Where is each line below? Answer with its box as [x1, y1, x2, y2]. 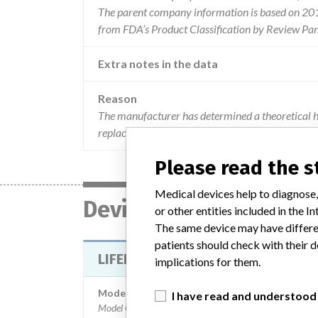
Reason [98, 92, 137, 105]
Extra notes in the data [98, 57, 218, 70]
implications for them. [155, 254, 261, 268]
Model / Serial [98, 287, 163, 299]
